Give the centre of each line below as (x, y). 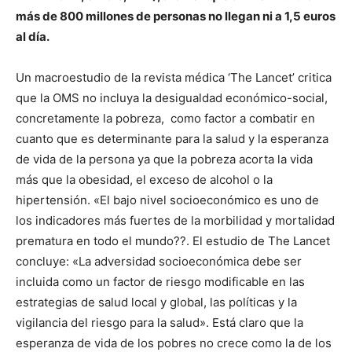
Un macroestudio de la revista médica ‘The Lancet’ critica (174, 78)
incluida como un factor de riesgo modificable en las (160, 282)
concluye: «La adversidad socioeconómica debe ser (159, 262)
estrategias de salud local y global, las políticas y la (156, 302)
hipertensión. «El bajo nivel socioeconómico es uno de (167, 200)
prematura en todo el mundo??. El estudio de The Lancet (173, 241)
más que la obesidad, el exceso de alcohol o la (144, 180)
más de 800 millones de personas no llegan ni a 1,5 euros (176, 16)
